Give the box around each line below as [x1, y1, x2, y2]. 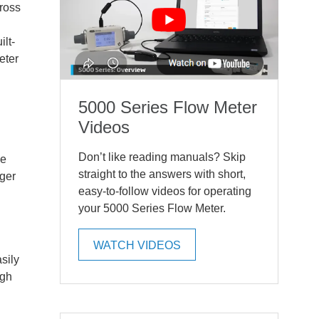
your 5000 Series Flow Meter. [78, 202, 226, 214]
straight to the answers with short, [78, 167, 246, 180]
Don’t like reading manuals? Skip [78, 150, 246, 163]
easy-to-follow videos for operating [78, 184, 251, 197]
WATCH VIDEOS [93, 239, 181, 251]
